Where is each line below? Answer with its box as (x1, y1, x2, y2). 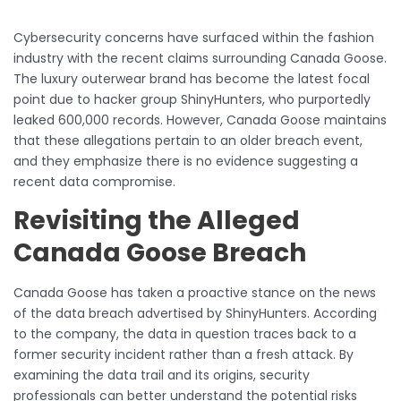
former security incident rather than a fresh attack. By (13, 345, 354, 363)
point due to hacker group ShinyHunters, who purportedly (13, 90, 371, 108)
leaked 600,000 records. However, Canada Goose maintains (13, 110, 387, 129)
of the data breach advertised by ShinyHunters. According (13, 303, 377, 322)
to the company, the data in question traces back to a (13, 324, 356, 343)
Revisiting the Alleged (13, 202, 300, 238)
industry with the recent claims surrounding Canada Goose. (13, 48, 387, 67)
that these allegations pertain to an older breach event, (13, 131, 363, 149)
